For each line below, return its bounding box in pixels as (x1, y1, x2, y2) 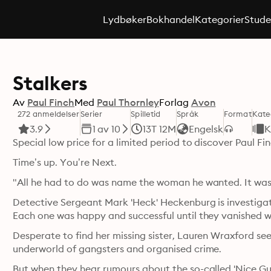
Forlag (158, 96, 189, 108)
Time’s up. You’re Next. (13, 156, 117, 168)
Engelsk (189, 123, 224, 135)
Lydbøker (102, 13, 146, 25)
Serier (80, 109, 103, 119)
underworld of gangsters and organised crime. (13, 243, 222, 255)
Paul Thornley (97, 96, 159, 108)
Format (224, 109, 252, 119)
